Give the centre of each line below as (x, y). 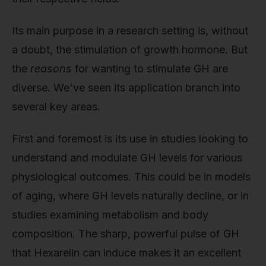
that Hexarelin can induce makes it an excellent (126, 252)
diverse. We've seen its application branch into (126, 87)
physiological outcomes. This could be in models (131, 176)
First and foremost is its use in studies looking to (130, 138)
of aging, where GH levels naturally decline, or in (130, 195)
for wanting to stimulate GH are (150, 68)
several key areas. (56, 106)
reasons (51, 68)
